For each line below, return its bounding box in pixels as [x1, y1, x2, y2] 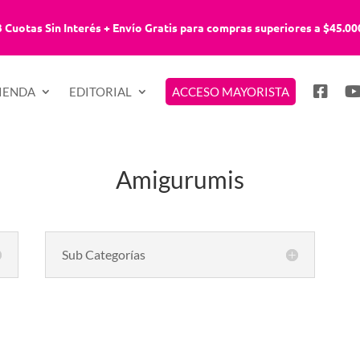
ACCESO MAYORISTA [172, 84, 290, 99]
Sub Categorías [61, 247, 145, 262]
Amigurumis [116, 165, 244, 194]
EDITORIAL [69, 84, 133, 99]
